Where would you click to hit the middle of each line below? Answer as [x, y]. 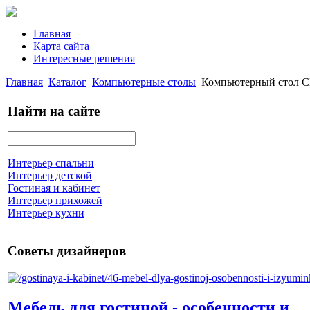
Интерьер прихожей [55, 201]
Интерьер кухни [46, 213]
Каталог [67, 82]
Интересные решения [84, 58]
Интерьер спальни [51, 163]
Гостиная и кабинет [54, 188]
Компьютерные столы [144, 82]
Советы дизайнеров [67, 251]
